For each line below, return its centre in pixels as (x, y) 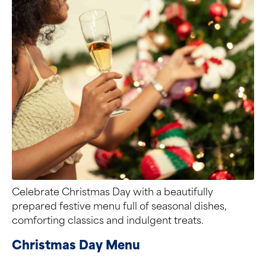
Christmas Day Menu (76, 246)
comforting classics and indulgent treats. (108, 221)
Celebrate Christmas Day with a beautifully (113, 193)
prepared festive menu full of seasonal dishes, (119, 207)
